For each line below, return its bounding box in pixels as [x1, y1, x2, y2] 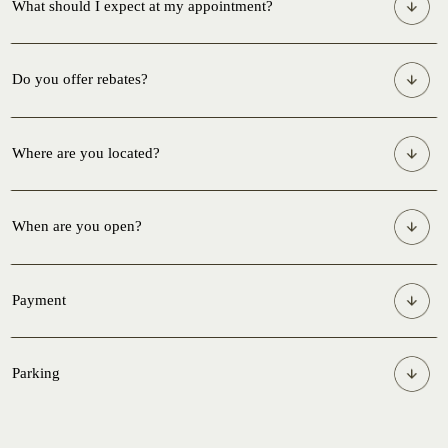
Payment [11, 291, 66, 308]
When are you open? [11, 218, 142, 235]
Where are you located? [11, 144, 160, 161]
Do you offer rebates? [11, 71, 148, 88]
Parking [11, 365, 60, 382]
